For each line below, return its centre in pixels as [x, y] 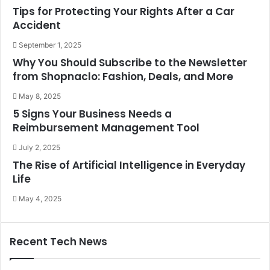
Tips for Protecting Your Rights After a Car [124, 11]
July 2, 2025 [39, 147]
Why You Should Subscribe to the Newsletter [130, 63]
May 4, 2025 [40, 199]
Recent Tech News [58, 242]
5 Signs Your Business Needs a [92, 114]
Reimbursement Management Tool [106, 128]
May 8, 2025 [40, 96]
